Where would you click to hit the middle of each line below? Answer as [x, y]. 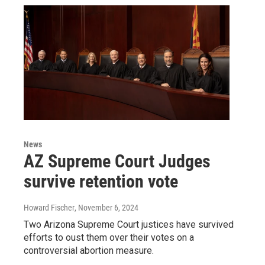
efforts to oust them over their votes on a [109, 238]
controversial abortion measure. [89, 251]
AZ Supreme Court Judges [117, 161]
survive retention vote [101, 182]
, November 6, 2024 [106, 208]
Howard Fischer [49, 208]
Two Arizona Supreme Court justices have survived [129, 225]
